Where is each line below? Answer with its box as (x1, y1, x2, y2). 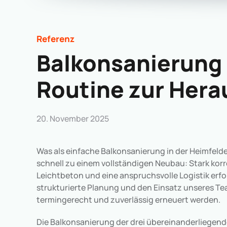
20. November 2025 (36, 113, 109, 124)
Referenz (36, 33, 74, 45)
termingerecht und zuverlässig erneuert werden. (36, 194, 220, 205)
